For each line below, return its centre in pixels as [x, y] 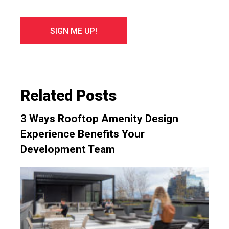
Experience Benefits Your [83, 134]
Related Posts [69, 96]
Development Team [68, 150]
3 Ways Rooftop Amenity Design [100, 119]
